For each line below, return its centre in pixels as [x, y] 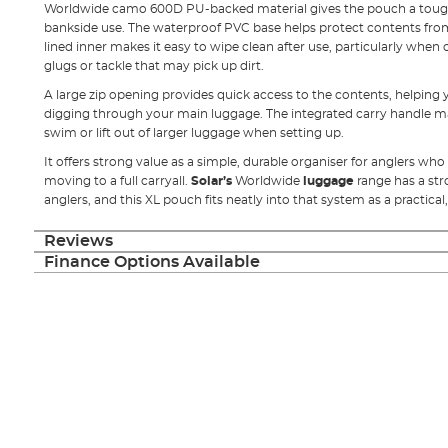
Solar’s [212, 180]
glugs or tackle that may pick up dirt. [153, 65]
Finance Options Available [151, 261]
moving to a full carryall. [117, 180]
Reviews [78, 240]
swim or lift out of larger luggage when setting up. [193, 132]
